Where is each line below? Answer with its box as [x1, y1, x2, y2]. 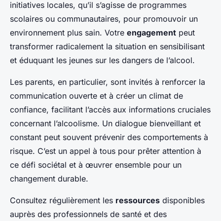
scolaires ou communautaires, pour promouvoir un [10, 14, 198, 24]
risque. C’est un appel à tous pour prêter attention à [10, 146, 201, 156]
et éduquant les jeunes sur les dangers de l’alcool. [10, 55, 195, 66]
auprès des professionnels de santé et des [10, 209, 167, 220]
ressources [115, 195, 160, 206]
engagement [127, 28, 176, 38]
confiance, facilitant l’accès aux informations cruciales [10, 105, 211, 115]
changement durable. [10, 174, 88, 184]
